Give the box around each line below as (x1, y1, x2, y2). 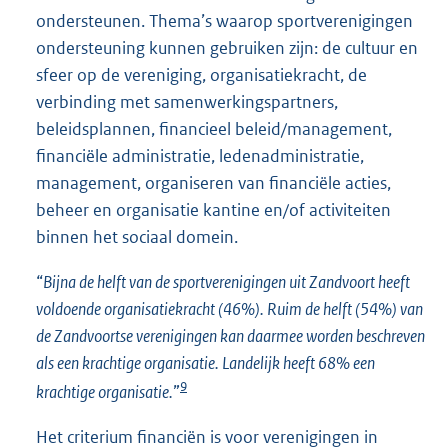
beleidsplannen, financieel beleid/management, (36, 118, 392, 141)
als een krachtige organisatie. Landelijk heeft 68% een (36, 352, 375, 375)
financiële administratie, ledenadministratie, (36, 145, 364, 168)
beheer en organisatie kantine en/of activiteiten (36, 199, 391, 222)
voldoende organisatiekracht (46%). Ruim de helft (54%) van (36, 298, 423, 321)
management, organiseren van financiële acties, (36, 172, 391, 195)
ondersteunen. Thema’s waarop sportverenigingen (36, 10, 413, 33)
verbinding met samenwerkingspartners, (36, 91, 338, 114)
